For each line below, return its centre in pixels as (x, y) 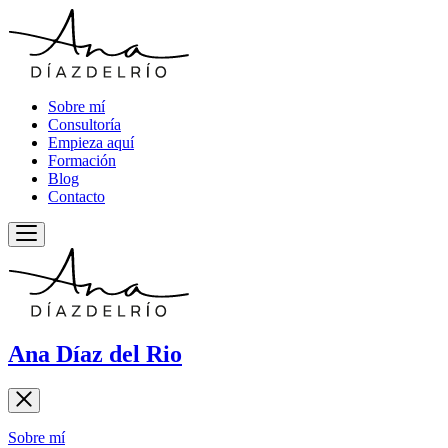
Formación (82, 160)
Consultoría (84, 124)
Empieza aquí (91, 142)
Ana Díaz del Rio (95, 353)
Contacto (76, 196)
